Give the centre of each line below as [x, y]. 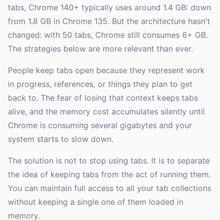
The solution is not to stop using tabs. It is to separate [109, 161]
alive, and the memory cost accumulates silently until [106, 112]
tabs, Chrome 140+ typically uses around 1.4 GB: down [110, 8]
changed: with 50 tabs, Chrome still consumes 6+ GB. [108, 35]
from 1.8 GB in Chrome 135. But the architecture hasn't [109, 21]
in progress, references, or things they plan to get [100, 84]
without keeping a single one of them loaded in [96, 202]
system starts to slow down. [61, 139]
